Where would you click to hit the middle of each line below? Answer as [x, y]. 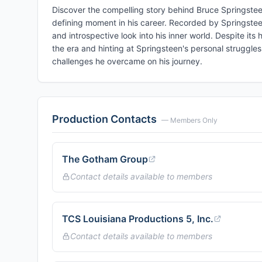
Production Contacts [104, 119]
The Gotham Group [105, 159]
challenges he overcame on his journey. [127, 61]
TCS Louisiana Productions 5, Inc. [138, 219]
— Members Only [189, 120]
